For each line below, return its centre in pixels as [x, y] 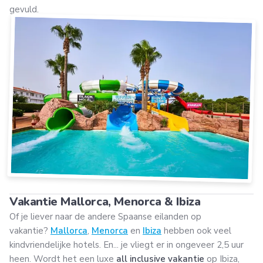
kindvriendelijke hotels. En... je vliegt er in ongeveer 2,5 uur [127, 245]
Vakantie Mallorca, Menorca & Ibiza [105, 201]
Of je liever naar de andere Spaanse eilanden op [105, 216]
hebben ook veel [196, 230]
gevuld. [25, 9]
